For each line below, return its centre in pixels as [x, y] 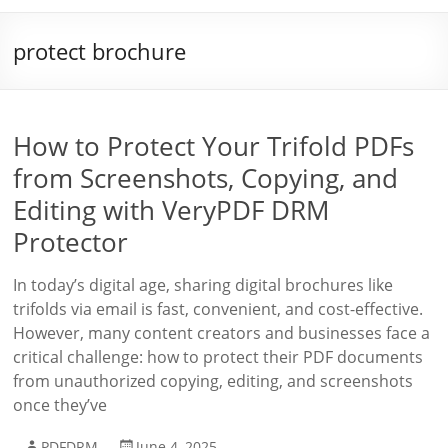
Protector [71, 242]
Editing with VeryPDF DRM [171, 210]
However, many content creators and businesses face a [222, 333]
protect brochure [100, 51]
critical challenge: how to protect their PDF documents [218, 357]
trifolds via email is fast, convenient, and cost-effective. [218, 309]
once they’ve [60, 405]
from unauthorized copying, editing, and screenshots [213, 381]
